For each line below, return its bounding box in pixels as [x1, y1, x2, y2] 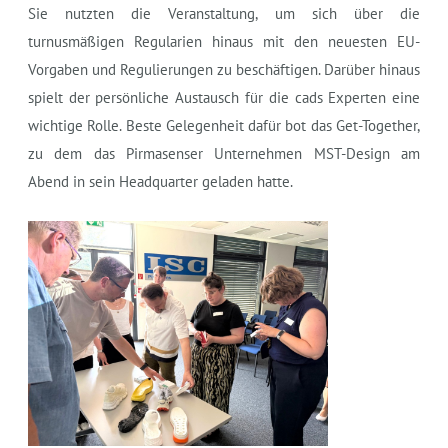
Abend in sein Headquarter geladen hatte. [27, 171, 293, 191]
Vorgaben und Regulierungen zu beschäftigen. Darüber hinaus [27, 59, 421, 79]
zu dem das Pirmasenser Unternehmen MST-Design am [27, 143, 421, 163]
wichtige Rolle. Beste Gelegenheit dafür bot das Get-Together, [27, 115, 421, 135]
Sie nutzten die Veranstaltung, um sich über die [27, 3, 421, 23]
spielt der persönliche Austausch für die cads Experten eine [27, 87, 421, 107]
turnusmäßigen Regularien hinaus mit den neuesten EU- [27, 31, 421, 51]
